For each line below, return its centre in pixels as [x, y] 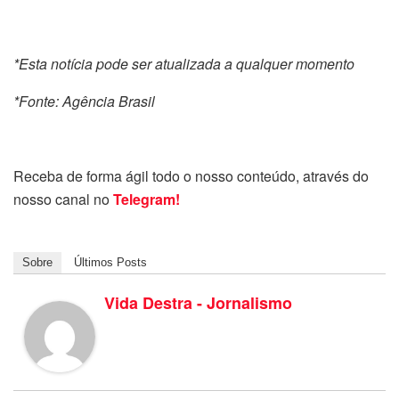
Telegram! [147, 199]
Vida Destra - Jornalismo [198, 302]
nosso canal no [63, 199]
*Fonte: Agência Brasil [84, 101]
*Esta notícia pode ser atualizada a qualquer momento [184, 63]
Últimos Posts [110, 262]
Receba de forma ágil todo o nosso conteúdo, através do [191, 175]
